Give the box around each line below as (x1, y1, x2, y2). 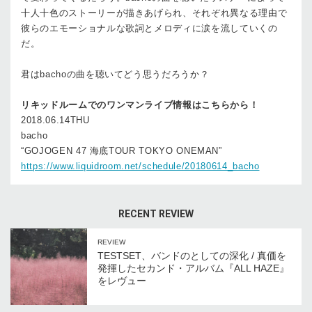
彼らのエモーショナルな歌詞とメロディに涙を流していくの (21, 22, 278, 33)
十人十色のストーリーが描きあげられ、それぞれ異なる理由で (21, 7, 288, 18)
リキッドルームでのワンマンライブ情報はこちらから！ (21, 99, 259, 110)
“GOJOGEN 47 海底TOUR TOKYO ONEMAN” (21, 145, 222, 156)
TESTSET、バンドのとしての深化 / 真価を (97, 249, 286, 261)
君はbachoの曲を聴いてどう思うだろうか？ (21, 68, 210, 79)
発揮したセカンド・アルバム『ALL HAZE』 (97, 262, 289, 274)
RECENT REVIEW (118, 208, 194, 219)
